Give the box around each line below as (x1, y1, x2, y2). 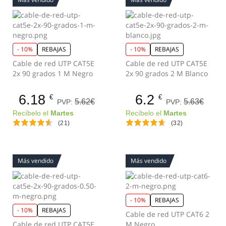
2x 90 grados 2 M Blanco (126, 69, 208, 78)
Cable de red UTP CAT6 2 (126, 209, 209, 219)
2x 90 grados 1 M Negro (13, 69, 93, 78)
